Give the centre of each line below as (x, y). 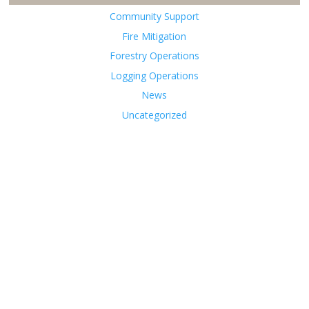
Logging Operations (154, 75)
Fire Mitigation (154, 36)
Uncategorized (154, 114)
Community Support (154, 17)
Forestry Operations (154, 56)
